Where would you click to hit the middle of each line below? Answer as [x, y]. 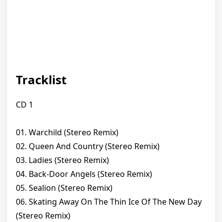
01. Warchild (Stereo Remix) [67, 133]
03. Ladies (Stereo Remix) [62, 160]
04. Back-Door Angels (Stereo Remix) [84, 174]
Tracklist [41, 80]
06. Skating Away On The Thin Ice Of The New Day [109, 202]
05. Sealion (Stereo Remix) [64, 188]
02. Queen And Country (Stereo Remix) [88, 146]
